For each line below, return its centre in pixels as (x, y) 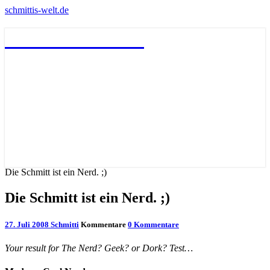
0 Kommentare (153, 224)
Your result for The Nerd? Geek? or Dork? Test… (99, 248)
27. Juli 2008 (28, 224)
